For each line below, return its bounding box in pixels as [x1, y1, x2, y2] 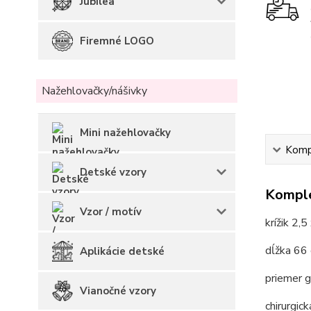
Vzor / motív [80, 205, 142, 219]
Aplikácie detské [80, 244, 165, 258]
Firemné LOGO [80, 34, 154, 48]
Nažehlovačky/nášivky [42, 83, 147, 99]
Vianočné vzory [80, 284, 156, 298]
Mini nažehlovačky [80, 126, 171, 140]
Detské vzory [80, 165, 146, 179]
